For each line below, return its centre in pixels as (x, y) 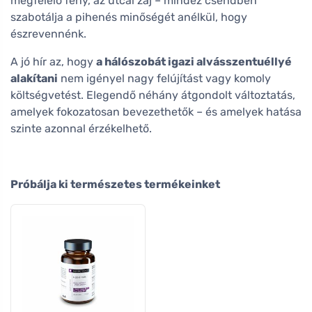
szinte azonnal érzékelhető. (81, 128)
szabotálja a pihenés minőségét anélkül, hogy (129, 17)
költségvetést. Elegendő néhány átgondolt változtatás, (153, 95)
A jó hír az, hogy (53, 61)
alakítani (34, 78)
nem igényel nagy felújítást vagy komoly (164, 78)
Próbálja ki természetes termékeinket (115, 184)
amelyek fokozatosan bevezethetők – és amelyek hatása (156, 111)
